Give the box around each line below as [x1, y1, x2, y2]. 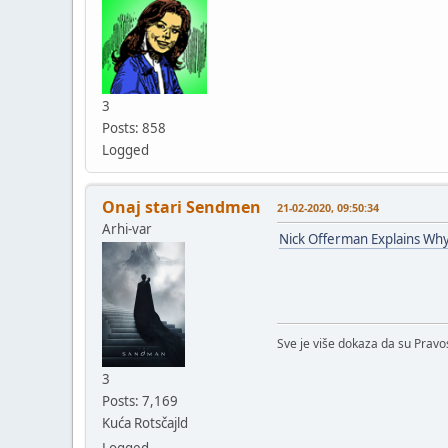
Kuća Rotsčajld [102, 413, 188, 432]
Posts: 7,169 [102, 391, 178, 410]
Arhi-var [102, 219, 152, 238]
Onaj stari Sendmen [102, 195, 261, 218]
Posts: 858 [102, 118, 166, 137]
